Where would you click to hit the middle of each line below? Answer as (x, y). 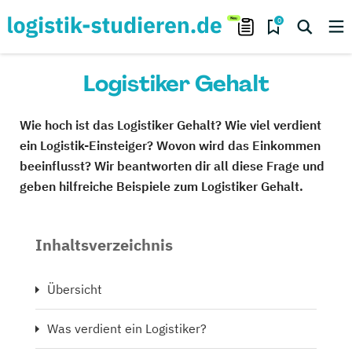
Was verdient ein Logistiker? (127, 328)
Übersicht (75, 289)
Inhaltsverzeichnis (104, 245)
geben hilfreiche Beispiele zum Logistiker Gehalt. (161, 186)
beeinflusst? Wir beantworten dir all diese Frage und (172, 166)
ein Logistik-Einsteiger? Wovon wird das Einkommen (170, 145)
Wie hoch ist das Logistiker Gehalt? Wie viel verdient (170, 125)
